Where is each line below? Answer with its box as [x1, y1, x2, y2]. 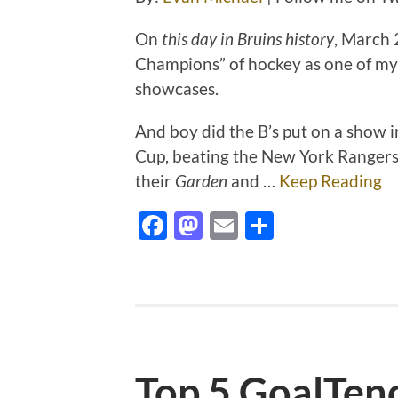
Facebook [167, 208, 289, 243]
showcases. [135, 78, 219, 99]
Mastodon [203, 208, 330, 243]
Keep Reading [279, 171, 382, 192]
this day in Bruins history [162, 28, 334, 50]
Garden [175, 171, 227, 192]
